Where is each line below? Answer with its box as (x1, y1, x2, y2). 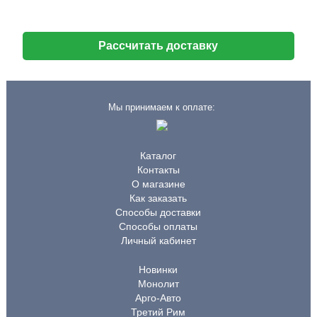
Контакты (137, 164, 180, 175)
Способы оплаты (119, 221, 198, 232)
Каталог (140, 150, 177, 161)
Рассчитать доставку (98, 40, 219, 52)
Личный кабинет (120, 235, 196, 246)
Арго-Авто (135, 292, 182, 304)
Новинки (139, 264, 178, 275)
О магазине (131, 178, 185, 190)
